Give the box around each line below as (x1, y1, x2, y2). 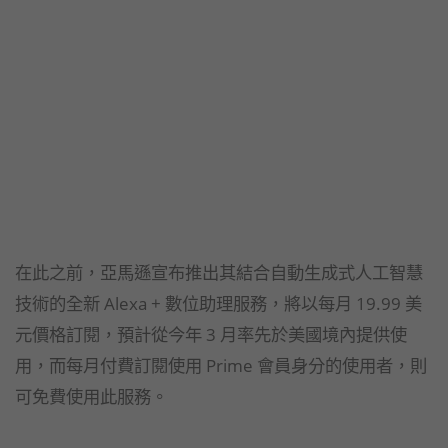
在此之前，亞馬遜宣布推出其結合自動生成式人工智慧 (15, 260, 423, 285)
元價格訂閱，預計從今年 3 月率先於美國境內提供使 (15, 322, 407, 347)
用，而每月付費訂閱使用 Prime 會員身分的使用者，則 (15, 353, 427, 378)
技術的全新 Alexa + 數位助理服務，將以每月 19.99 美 (15, 291, 422, 316)
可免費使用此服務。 (15, 384, 168, 409)
